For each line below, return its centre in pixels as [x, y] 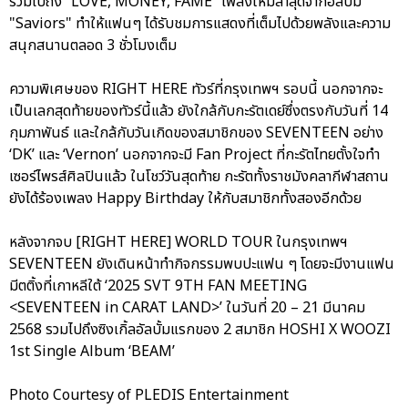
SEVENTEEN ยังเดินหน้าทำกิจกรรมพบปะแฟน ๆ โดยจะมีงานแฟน [202, 264]
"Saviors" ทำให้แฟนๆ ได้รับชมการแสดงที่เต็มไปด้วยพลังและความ [200, 23]
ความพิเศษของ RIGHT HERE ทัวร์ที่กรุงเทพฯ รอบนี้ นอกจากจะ [196, 89]
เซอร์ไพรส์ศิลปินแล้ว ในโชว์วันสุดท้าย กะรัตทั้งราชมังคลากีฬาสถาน [199, 176]
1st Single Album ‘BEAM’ [94, 351]
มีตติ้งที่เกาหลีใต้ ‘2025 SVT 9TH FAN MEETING [158, 286]
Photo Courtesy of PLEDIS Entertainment [149, 395]
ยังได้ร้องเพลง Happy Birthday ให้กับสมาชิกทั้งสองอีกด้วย [185, 198]
